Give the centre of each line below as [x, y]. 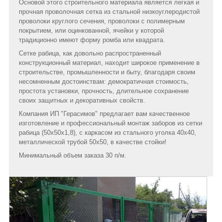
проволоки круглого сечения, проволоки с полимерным [102, 21]
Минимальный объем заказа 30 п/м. [73, 155]
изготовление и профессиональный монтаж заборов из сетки [111, 123]
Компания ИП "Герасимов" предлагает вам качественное [104, 113]
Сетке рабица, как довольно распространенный [90, 53]
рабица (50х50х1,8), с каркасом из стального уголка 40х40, [108, 132]
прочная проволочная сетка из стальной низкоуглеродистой [109, 11]
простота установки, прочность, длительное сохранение [104, 91]
